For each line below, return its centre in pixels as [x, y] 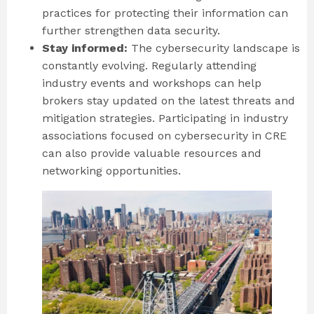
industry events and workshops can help [152, 83]
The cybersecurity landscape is [214, 48]
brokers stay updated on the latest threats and [169, 100]
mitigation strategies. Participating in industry [165, 118]
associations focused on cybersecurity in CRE [164, 135]
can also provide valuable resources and [152, 153]
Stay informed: [85, 48]
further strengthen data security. [133, 30]
